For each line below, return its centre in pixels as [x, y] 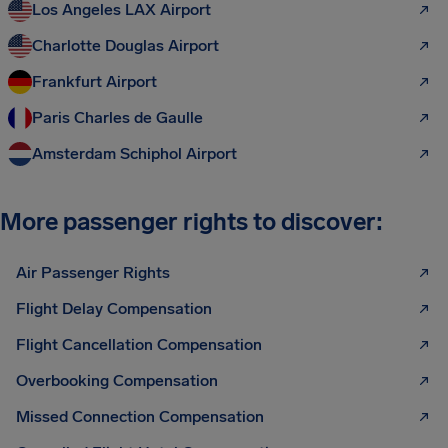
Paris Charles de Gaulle [117, 117]
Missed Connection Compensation [140, 416]
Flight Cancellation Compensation [139, 344]
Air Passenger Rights [93, 272]
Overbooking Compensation [117, 380]
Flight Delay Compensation [114, 308]
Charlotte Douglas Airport [125, 45]
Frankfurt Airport [94, 81]
